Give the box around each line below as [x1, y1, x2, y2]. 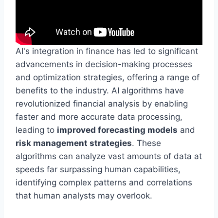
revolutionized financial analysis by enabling [16, 99, 188, 109]
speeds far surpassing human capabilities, [16, 164, 181, 175]
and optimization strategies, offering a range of [16, 73, 200, 83]
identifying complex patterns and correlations [16, 178, 192, 188]
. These [132, 138, 161, 148]
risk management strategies [16, 138, 132, 148]
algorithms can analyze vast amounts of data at [16, 151, 202, 162]
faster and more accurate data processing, [16, 112, 182, 122]
